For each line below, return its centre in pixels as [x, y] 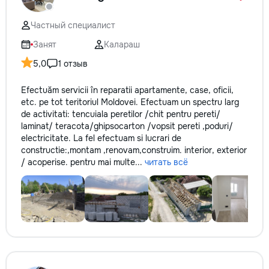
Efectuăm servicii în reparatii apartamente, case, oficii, [127, 90]
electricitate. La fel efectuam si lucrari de [101, 138]
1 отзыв [73, 64]
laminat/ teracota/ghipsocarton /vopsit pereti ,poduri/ [127, 126]
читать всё [166, 162]
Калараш [122, 44]
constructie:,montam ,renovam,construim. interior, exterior [134, 150]
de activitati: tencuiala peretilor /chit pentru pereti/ [121, 114]
